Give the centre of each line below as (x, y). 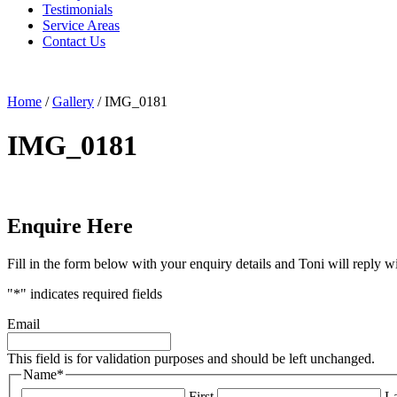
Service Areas (81, 26)
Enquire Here (70, 226)
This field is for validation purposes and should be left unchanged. (191, 359)
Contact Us (74, 42)
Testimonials (78, 10)
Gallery (73, 102)
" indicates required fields (91, 294)
